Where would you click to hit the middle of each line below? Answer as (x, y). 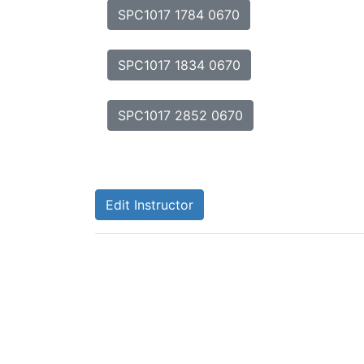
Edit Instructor (149, 205)
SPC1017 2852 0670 (180, 115)
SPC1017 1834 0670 (179, 65)
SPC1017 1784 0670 (179, 15)
